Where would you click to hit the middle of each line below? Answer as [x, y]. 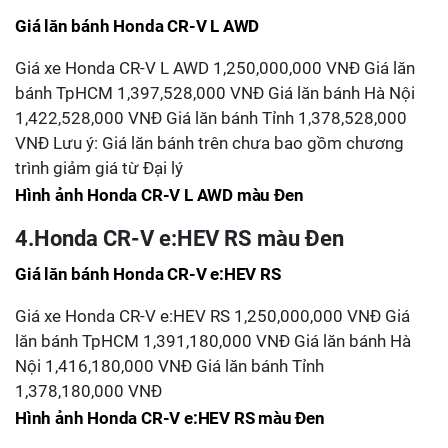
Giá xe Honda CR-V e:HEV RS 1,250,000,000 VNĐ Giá [212, 316]
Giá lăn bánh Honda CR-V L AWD [137, 26]
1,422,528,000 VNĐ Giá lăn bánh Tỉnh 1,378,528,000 [211, 118]
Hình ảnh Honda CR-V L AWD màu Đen [159, 195]
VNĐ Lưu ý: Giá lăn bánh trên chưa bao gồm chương [209, 143]
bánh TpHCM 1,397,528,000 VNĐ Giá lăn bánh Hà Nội [215, 93]
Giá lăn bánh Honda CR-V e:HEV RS [148, 274]
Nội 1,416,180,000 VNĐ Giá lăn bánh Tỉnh [169, 366]
